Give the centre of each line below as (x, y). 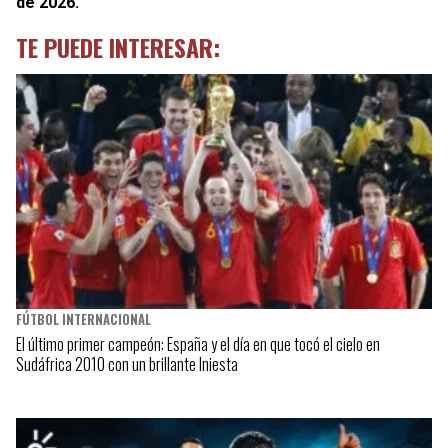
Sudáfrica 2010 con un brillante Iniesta (127, 363)
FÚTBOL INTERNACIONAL (83, 319)
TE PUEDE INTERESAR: (118, 47)
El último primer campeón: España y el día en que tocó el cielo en (198, 343)
